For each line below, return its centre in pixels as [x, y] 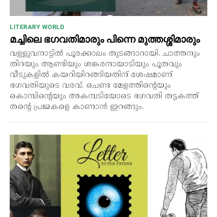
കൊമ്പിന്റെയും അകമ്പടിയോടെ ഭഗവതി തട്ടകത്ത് [104, 97]
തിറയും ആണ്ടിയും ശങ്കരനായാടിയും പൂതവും [96, 65]
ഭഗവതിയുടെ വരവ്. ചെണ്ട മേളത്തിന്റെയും [90, 86]
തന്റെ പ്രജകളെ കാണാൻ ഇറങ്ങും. [77, 107]
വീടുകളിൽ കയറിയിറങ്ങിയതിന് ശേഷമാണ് [91, 75]
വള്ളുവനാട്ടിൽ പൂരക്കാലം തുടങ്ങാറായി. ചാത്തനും [105, 54]
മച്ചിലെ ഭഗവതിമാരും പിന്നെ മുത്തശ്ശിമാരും [105, 39]
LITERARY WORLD [37, 27]
